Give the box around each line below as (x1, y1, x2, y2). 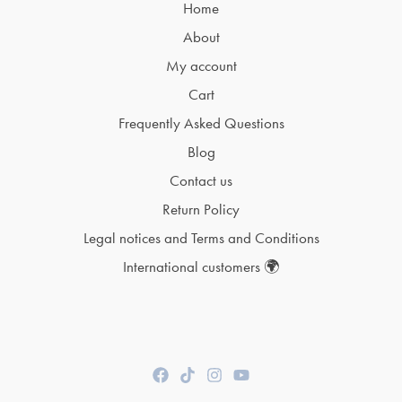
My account (165, 56, 237, 76)
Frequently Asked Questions (118, 113, 284, 134)
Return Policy (162, 199, 240, 220)
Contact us (170, 170, 232, 191)
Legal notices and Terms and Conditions (83, 228, 319, 249)
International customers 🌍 (123, 257, 279, 277)
